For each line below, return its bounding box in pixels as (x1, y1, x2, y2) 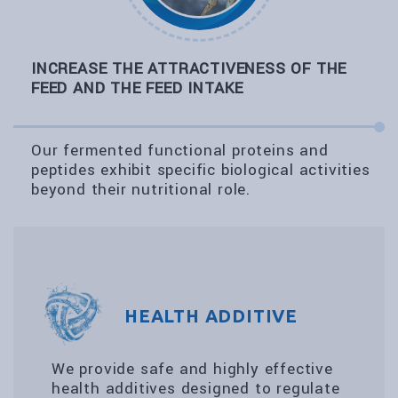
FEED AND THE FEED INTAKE (31, 77, 244, 99)
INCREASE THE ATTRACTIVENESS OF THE (31, 58, 347, 80)
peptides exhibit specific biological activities (31, 159, 370, 181)
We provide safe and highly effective (52, 358, 333, 380)
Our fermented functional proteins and (31, 139, 329, 162)
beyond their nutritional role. (31, 179, 251, 201)
